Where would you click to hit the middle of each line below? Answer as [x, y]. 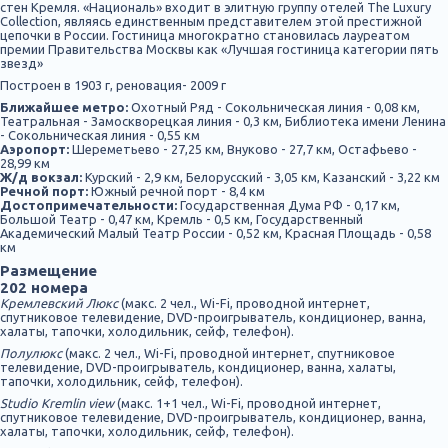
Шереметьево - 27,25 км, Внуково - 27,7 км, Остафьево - [243, 149]
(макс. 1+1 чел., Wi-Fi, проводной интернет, [247, 403]
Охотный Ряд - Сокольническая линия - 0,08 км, [274, 107]
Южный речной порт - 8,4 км [176, 191]
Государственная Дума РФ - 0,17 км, [288, 205]
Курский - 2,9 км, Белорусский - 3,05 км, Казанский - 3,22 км [261, 177]
